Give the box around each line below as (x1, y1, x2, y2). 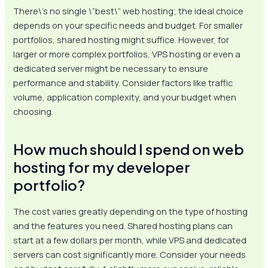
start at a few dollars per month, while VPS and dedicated (13, 233, 247, 246)
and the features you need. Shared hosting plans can (13, 219, 233, 232)
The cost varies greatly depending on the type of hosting (13, 205, 248, 217)
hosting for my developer (13, 157, 191, 176)
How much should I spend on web (13, 139, 245, 158)
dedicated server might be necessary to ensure (13, 62, 209, 74)
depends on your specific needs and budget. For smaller (13, 19, 243, 31)
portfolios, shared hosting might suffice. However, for (13, 33, 230, 45)
